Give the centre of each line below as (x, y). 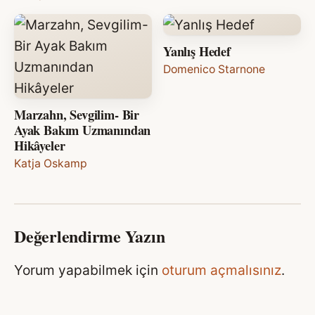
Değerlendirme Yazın (90, 236)
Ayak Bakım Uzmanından (83, 130)
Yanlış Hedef (197, 51)
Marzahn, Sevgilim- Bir (77, 115)
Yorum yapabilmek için (88, 270)
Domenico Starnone (214, 70)
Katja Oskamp (51, 164)
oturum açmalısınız (221, 270)
